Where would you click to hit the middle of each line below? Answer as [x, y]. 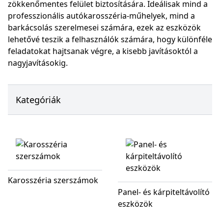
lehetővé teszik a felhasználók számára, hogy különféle [110, 39]
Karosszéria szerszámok [53, 180]
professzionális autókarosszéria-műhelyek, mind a [101, 16]
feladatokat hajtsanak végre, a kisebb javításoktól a [103, 51]
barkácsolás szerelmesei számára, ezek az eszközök [104, 27]
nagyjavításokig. [38, 63]
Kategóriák [38, 100]
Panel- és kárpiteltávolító [164, 192]
